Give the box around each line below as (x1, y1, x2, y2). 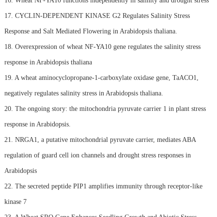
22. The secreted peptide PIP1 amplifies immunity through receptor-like (4, 182, 202, 190)
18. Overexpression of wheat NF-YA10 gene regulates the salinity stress (4, 43, 201, 50)
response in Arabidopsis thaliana (4, 58, 92, 66)
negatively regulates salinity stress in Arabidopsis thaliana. (4, 89, 163, 97)
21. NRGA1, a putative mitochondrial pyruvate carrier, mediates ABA (4, 136, 196, 143)
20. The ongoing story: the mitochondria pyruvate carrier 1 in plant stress (4, 105, 206, 112)
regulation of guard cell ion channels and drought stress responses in (4, 151, 191, 159)
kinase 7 (4, 198, 27, 205)
